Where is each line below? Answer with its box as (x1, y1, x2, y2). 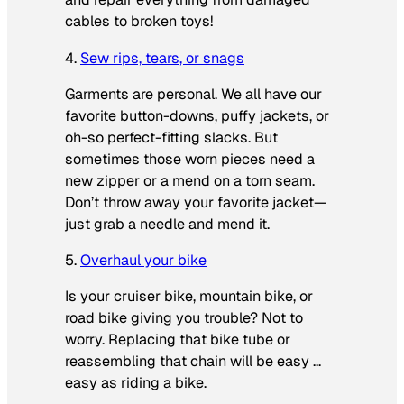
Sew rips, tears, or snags (80, 48, 244, 68)
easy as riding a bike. (65, 373, 207, 393)
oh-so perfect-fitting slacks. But (65, 127, 278, 147)
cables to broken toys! (65, 12, 213, 32)
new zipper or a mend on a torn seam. (65, 170, 315, 190)
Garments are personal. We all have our (65, 84, 322, 104)
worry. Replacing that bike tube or (65, 330, 290, 350)
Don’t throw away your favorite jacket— (65, 192, 327, 212)
